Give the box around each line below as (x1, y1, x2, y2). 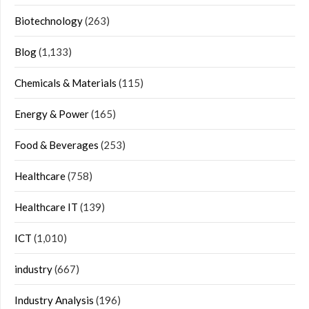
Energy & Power (14, 108, 89, 120)
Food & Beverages (14, 139, 99, 151)
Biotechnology (14, 14, 83, 27)
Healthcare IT (14, 201, 78, 213)
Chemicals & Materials (14, 77, 117, 89)
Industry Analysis (14, 294, 94, 306)
